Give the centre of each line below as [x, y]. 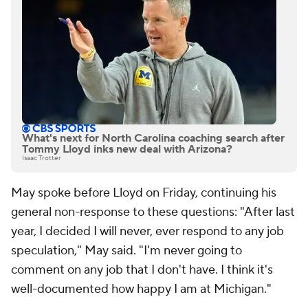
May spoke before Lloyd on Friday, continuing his [144, 193]
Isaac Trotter [42, 158]
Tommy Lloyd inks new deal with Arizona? [127, 150]
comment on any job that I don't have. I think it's [142, 270]
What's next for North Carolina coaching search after [153, 139]
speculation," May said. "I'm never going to [126, 251]
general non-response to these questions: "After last [153, 212]
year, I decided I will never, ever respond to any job [147, 232]
